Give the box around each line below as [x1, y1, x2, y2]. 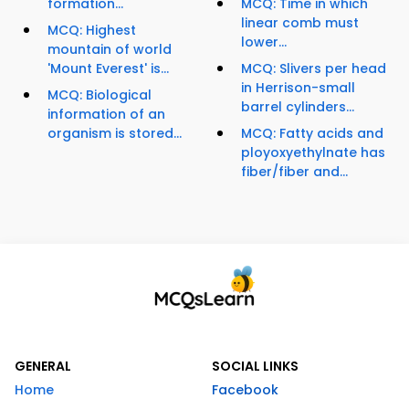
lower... [241, 33, 287, 52]
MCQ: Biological [47, 86, 152, 105]
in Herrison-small [241, 79, 355, 98]
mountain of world [47, 40, 172, 59]
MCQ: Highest [47, 21, 136, 40]
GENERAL [15, 357, 71, 376]
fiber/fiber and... [241, 163, 348, 182]
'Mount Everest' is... [47, 59, 169, 79]
